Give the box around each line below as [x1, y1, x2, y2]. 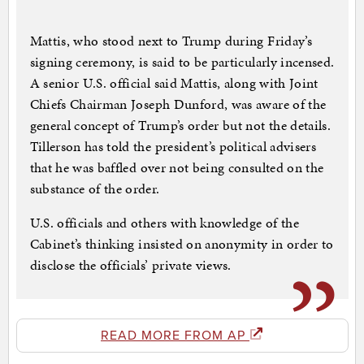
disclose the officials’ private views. [29, 255, 232, 275]
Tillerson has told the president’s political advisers [29, 136, 317, 157]
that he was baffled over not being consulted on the [29, 158, 324, 178]
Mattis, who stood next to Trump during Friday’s [29, 31, 312, 51]
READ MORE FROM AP [101, 327, 249, 344]
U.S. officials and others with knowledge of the [29, 213, 299, 233]
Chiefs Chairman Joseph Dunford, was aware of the [29, 94, 327, 115]
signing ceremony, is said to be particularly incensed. [29, 52, 335, 72]
